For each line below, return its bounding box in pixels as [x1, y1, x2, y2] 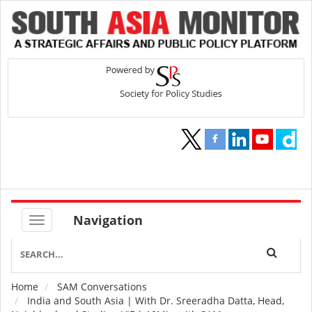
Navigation [73, 212, 143, 229]
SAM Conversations [57, 280, 147, 294]
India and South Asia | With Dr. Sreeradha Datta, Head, [24, 294, 284, 308]
